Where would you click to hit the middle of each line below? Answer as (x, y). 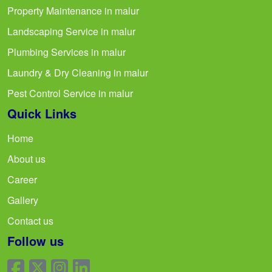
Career (22, 179)
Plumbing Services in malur (66, 52)
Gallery (23, 200)
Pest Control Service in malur (70, 93)
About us (26, 158)
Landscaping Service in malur (71, 31)
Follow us (36, 240)
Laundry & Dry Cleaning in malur (78, 72)
